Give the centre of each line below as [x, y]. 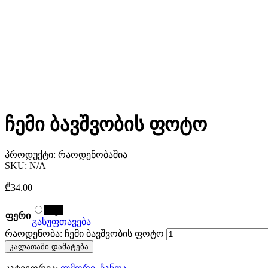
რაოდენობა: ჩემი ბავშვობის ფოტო [84, 233]
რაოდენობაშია [93, 154]
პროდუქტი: [31, 154]
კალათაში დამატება [49, 246]
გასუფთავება [61, 221]
